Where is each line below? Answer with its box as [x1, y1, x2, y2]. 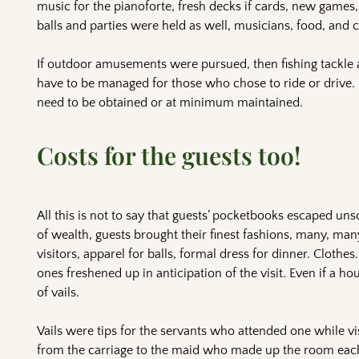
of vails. [37, 285, 80, 301]
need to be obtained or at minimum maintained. [37, 95, 304, 111]
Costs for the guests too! [37, 139, 301, 172]
